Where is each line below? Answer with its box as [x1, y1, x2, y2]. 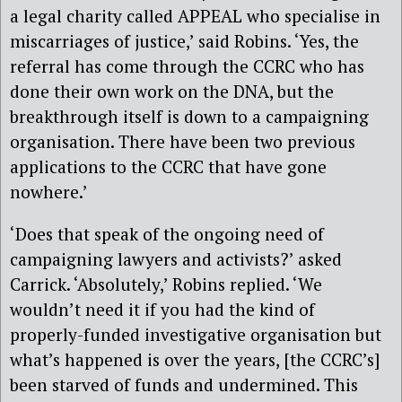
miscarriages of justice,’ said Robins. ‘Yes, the [10, 29, 359, 52]
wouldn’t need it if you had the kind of [10, 297, 315, 320]
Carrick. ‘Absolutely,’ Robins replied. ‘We [10, 272, 322, 295]
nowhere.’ [10, 179, 88, 203]
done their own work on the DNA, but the [10, 79, 334, 102]
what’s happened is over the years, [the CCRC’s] [10, 347, 380, 371]
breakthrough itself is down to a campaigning [10, 104, 369, 127]
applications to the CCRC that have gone [10, 154, 327, 178]
